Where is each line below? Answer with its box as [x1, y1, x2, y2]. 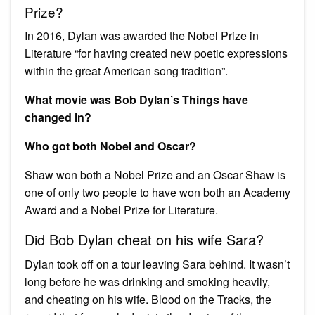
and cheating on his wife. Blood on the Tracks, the [25, 290, 271, 307]
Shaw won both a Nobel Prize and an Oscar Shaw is [25, 166, 285, 183]
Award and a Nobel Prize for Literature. [25, 201, 218, 218]
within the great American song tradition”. [25, 62, 228, 79]
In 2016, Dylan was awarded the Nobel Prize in [25, 27, 259, 44]
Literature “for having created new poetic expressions [25, 44, 288, 61]
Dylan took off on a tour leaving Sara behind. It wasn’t [25, 255, 290, 272]
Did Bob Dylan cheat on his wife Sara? [25, 229, 264, 250]
